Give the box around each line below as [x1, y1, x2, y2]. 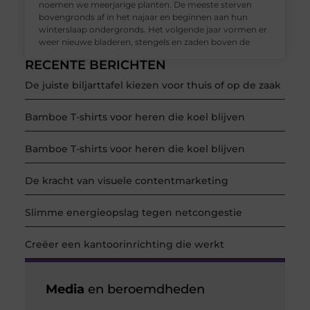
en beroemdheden [84, 282, 205, 298]
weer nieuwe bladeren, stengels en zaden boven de [38, 37, 250, 48]
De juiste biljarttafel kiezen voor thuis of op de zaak [24, 79, 281, 92]
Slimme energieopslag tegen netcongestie [24, 206, 242, 219]
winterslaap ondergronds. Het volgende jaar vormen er [38, 24, 267, 35]
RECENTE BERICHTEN [24, 57, 166, 73]
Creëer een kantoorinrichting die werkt [24, 238, 224, 251]
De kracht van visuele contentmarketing [24, 174, 228, 188]
